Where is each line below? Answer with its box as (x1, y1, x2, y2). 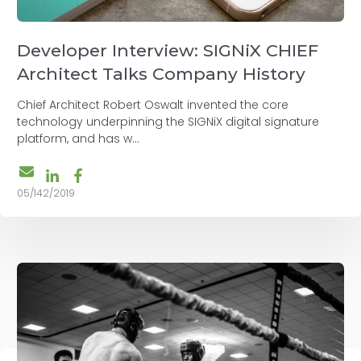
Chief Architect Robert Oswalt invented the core (17, 97, 288, 114)
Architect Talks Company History (17, 64, 305, 85)
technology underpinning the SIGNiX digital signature (17, 114, 319, 131)
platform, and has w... (17, 131, 139, 147)
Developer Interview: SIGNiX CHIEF (17, 40, 318, 61)
